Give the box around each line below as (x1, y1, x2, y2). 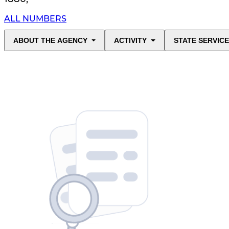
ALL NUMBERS (4, 14, 66, 24)
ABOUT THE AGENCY (13, 36, 87, 45)
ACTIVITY (114, 36, 147, 45)
